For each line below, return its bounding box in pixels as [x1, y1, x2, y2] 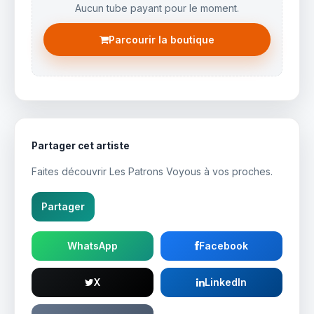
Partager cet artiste [32, 140, 130, 151]
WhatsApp [67, 240, 118, 252]
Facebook [199, 240, 248, 252]
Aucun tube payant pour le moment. [75, 2, 239, 14]
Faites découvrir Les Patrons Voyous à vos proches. [32, 165, 273, 177]
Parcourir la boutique [109, 34, 214, 46]
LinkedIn [205, 276, 247, 288]
